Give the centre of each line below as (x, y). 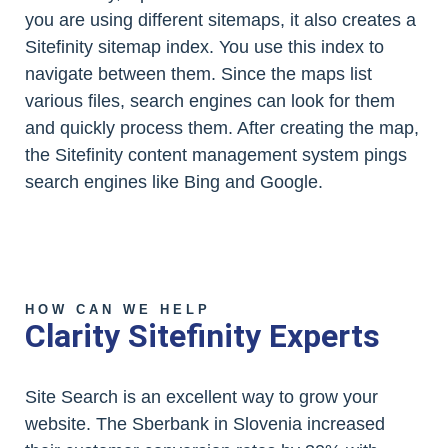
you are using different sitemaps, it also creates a (220, 19)
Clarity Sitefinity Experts (202, 335)
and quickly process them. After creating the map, (222, 127)
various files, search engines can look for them (210, 100)
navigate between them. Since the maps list (198, 73)
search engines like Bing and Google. (174, 181)
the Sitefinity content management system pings (216, 154)
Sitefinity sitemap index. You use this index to (204, 46)
